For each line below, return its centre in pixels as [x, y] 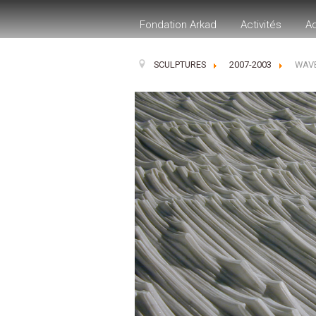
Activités [261, 25]
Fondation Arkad [178, 25]
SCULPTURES [180, 65]
